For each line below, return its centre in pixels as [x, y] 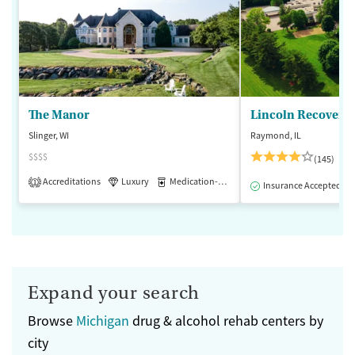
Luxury [135, 182]
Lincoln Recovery [300, 115]
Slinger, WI [49, 136]
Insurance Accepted [302, 186]
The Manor [59, 115]
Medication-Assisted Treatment [194, 182]
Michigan [103, 321]
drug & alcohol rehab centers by [226, 321]
